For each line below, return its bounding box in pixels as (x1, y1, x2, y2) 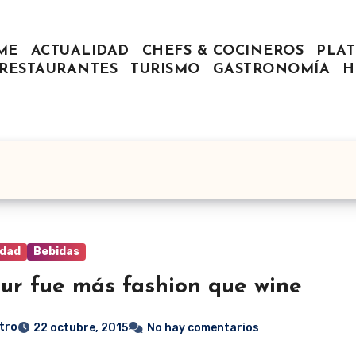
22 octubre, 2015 (33, 320, 129, 335)
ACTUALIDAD (30, 44, 130, 60)
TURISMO (130, 62, 200, 78)
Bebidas (33, 244, 80, 258)
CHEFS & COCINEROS (141, 44, 304, 60)
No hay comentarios (147, 320, 260, 335)
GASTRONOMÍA (212, 62, 331, 78)
